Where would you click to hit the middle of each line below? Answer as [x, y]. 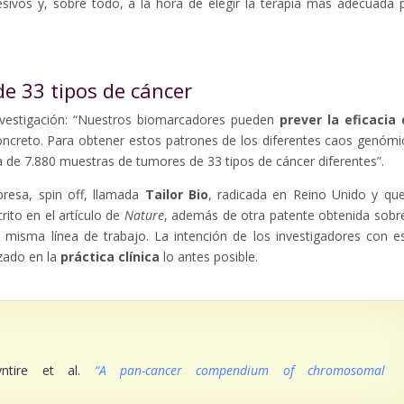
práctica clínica [110, 257]
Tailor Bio [176, 195]
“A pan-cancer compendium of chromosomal [240, 371]
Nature [144, 216]
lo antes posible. [209, 257]
